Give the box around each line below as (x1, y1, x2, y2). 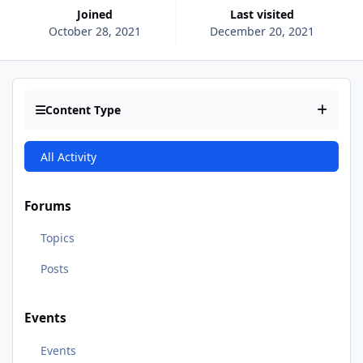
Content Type (45, 102, 121, 118)
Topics (40, 230, 75, 246)
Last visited (236, 6, 294, 22)
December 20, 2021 (209, 23, 314, 39)
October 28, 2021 (49, 23, 142, 39)
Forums (24, 197, 71, 215)
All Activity (40, 148, 96, 164)
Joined (81, 6, 113, 22)
